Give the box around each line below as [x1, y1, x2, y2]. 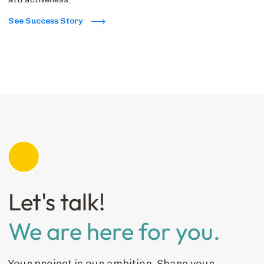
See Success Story [8, 16, 82, 26]
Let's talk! [8, 187, 105, 216]
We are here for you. [8, 216, 220, 246]
